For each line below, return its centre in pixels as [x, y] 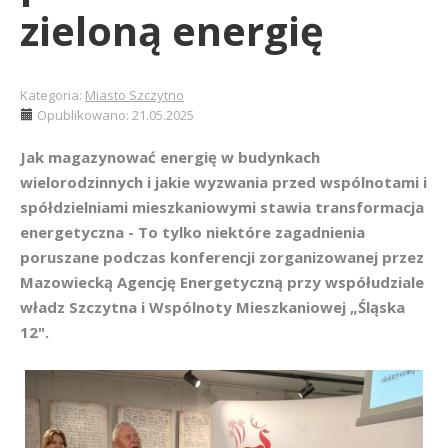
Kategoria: [52, 95]
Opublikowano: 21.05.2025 [115, 115]
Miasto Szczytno [134, 95]
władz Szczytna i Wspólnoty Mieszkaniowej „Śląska [212, 307]
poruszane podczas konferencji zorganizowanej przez [222, 257]
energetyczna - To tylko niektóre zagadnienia [192, 232]
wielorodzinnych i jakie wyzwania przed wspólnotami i [223, 182]
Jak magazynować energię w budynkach [170, 157]
